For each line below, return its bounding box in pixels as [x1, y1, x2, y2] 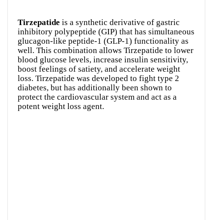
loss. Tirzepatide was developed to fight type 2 [18, 74, 179, 83]
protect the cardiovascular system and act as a [18, 92, 177, 102]
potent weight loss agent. [18, 102, 104, 111]
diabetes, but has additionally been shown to [18, 83, 172, 93]
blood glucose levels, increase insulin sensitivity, [18, 55, 188, 65]
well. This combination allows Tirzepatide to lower [18, 46, 193, 55]
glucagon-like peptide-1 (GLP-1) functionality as [18, 36, 189, 46]
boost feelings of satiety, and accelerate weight [18, 64, 180, 74]
